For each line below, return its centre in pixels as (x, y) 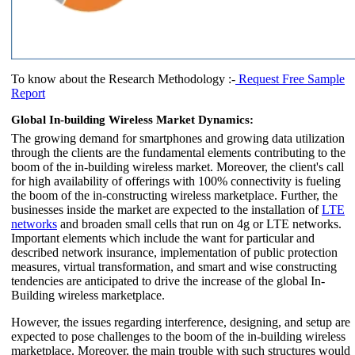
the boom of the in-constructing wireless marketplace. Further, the (174, 195)
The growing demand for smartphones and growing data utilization (178, 138)
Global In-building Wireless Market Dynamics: (132, 119)
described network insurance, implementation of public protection (174, 252)
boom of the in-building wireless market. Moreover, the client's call (177, 166)
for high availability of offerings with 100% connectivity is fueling (176, 181)
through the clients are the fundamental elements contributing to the (178, 152)
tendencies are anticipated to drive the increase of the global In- (168, 281)
